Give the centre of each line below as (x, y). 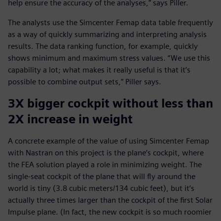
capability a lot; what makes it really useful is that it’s (99, 70)
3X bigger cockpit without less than (110, 104)
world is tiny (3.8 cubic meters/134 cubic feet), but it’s (101, 188)
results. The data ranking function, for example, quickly (103, 46)
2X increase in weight (70, 119)
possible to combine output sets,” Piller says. (85, 82)
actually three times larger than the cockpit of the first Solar (110, 200)
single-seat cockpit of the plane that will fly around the (102, 177)
